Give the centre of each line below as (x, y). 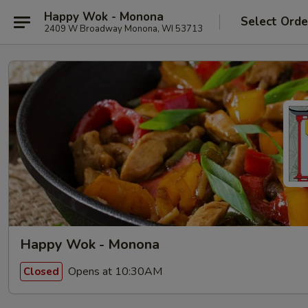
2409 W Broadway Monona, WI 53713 (123, 29)
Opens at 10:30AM (114, 271)
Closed (41, 271)
